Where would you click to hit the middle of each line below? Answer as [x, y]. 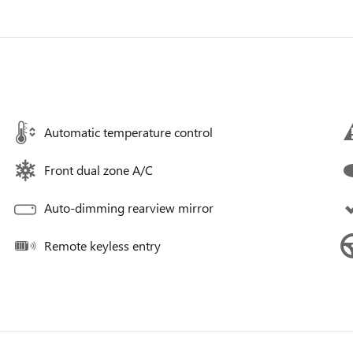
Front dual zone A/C [98, 170]
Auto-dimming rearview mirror [129, 208]
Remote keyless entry [102, 245]
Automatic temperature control [128, 132]
